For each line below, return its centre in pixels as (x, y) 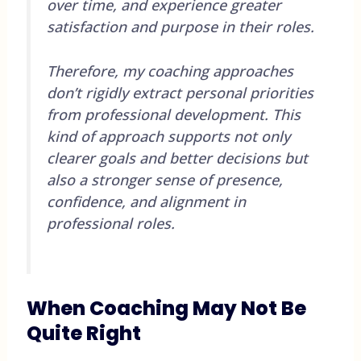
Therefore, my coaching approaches (170, 71)
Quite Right (83, 334)
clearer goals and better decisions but (177, 158)
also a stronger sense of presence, (164, 180)
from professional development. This (173, 115)
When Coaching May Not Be (166, 309)
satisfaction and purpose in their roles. (180, 26)
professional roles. (110, 224)
